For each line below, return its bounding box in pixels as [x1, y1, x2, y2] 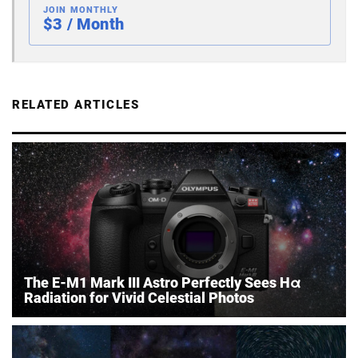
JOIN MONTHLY [43, 4, 119, 15]
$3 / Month [43, 14, 124, 34]
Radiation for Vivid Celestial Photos [24, 288, 254, 306]
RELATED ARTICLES [12, 97, 139, 112]
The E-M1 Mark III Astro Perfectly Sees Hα [24, 273, 301, 291]
